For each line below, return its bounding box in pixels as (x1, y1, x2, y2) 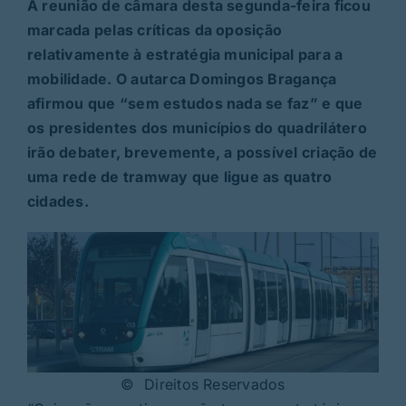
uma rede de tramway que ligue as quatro (26, 167, 333, 186)
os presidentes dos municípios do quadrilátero (26, 118, 367, 137)
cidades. (26, 191, 89, 210)
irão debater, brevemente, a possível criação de (26, 142, 378, 161)
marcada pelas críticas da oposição (26, 20, 283, 39)
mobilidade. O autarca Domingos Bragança (26, 69, 337, 88)
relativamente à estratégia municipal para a (26, 44, 343, 63)
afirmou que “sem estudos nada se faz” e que (26, 93, 363, 112)
